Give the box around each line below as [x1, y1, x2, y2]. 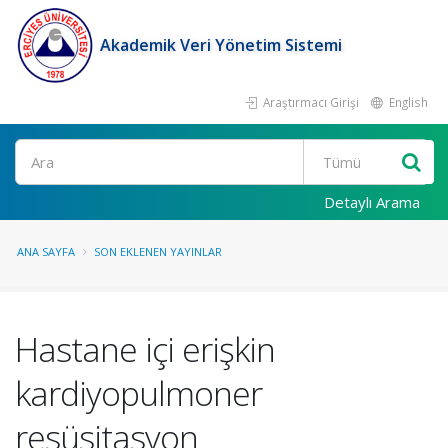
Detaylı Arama [324, 192, 420, 212]
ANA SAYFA [17, 244, 75, 259]
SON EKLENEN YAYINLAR [94, 244, 222, 259]
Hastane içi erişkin [15, 326, 275, 372]
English [386, 94, 428, 110]
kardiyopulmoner [15, 370, 262, 416]
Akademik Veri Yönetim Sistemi [100, 34, 342, 56]
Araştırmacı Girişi [260, 94, 359, 110]
